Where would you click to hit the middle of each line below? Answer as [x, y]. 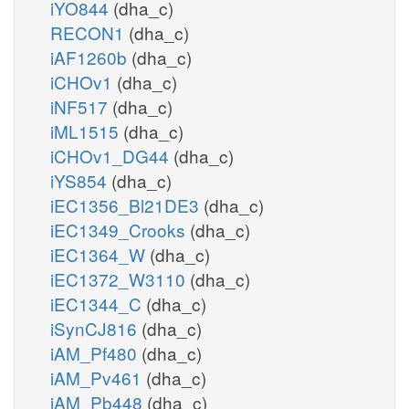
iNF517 [81, 106]
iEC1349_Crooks [120, 229]
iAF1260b [91, 57]
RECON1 [89, 32]
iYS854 [81, 180]
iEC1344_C [98, 303]
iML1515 [87, 131]
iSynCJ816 [96, 328]
